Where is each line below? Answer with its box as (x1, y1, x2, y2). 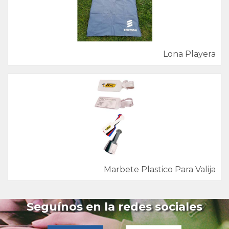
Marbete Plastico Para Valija (104, 165, 216, 174)
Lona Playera (163, 49, 216, 59)
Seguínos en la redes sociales (27, 200, 202, 214)
